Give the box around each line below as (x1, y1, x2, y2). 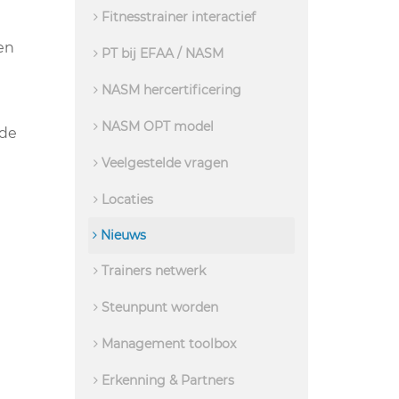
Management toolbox (97, 335, 236, 352)
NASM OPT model (97, 118, 214, 134)
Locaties (97, 191, 153, 208)
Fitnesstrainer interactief (97, 8, 256, 25)
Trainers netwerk (97, 262, 206, 279)
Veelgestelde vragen (97, 154, 228, 171)
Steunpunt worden (97, 298, 218, 315)
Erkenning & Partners (97, 371, 234, 388)
